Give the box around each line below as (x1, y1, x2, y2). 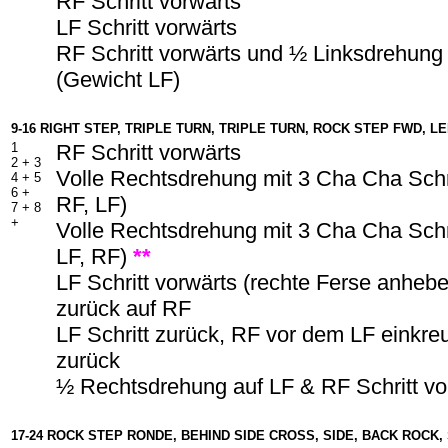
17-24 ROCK (11, 428, 84, 443)
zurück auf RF (56, 296, 191, 321)
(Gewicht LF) (56, 67, 180, 92)
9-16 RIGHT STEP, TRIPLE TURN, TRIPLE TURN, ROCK (11, 121, 354, 136)
